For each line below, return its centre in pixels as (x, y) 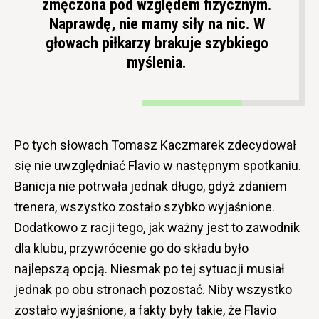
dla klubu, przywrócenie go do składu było (131, 248)
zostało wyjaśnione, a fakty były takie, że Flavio (145, 310)
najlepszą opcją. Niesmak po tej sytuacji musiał (150, 268)
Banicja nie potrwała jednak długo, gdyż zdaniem (151, 186)
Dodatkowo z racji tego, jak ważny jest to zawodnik (157, 227)
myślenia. (157, 62)
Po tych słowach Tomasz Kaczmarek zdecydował (155, 145)
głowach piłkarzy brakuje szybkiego (157, 43)
